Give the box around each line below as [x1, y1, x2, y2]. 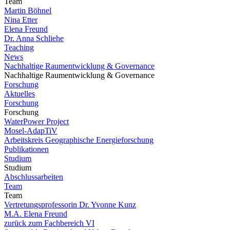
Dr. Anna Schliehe [4, 34, 64, 43]
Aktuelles [4, 89, 35, 98]
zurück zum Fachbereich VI [4, 219, 94, 227]
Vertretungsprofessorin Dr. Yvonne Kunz [4, 200, 136, 209]
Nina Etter [4, 15, 37, 24]
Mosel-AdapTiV [4, 126, 57, 135]
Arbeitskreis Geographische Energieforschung [4, 136, 154, 144]
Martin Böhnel [4, 6, 51, 15]
